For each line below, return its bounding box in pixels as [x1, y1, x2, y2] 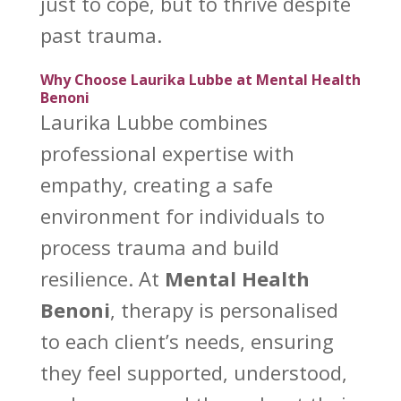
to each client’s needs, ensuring [39, 328, 334, 355]
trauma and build [115, 234, 279, 261]
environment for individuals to [39, 202, 325, 230]
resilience [39, 265, 128, 293]
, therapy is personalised [109, 296, 338, 324]
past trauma [39, 21, 157, 49]
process [39, 234, 116, 261]
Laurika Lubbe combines [39, 108, 268, 136]
